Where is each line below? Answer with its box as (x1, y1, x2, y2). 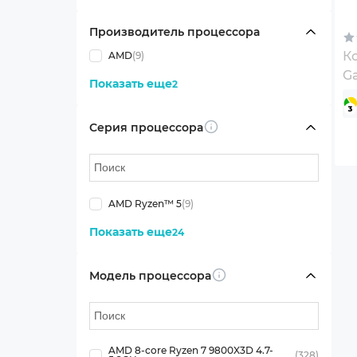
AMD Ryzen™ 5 (108, 198, 182, 210)
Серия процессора (88, 120, 203, 135)
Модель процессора (88, 268, 211, 283)
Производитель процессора (88, 25, 260, 39)
